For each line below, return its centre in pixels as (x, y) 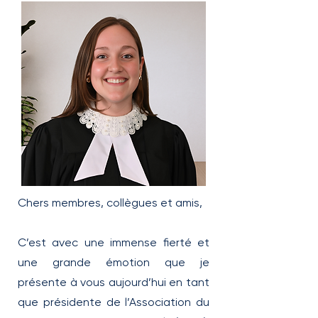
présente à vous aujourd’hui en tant (114, 282)
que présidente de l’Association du (114, 302)
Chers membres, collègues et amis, (110, 203)
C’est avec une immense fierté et (114, 242)
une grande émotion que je (114, 262)
